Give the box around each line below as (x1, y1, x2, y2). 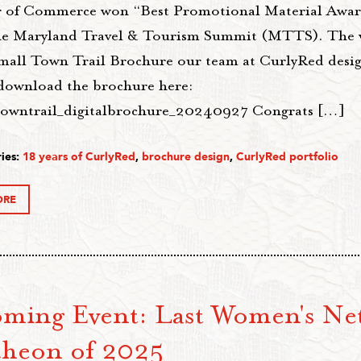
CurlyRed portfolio (236, 149, 338, 164)
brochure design (142, 149, 230, 164)
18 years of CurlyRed (23, 149, 135, 164)
